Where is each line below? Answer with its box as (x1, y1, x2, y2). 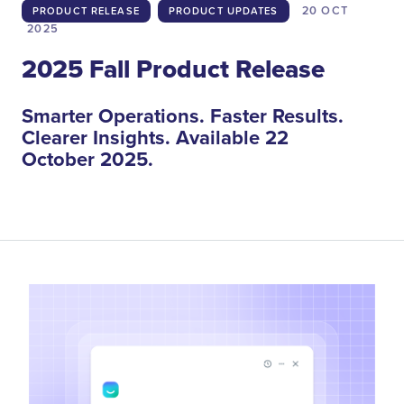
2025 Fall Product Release (22, 50, 325, 87)
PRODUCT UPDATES (168, 3, 279, 18)
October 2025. (22, 144, 153, 174)
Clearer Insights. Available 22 (22, 123, 289, 152)
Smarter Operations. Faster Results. (22, 101, 344, 131)
